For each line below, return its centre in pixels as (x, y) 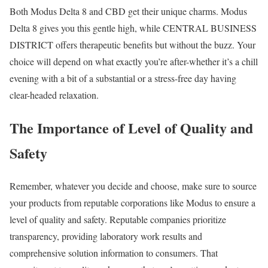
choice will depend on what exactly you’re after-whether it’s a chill (134, 62)
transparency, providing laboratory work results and (106, 236)
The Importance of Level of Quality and (131, 127)
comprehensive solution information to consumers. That (114, 252)
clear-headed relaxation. (54, 95)
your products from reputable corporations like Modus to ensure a (133, 202)
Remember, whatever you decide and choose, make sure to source (133, 185)
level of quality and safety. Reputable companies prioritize (118, 219)
